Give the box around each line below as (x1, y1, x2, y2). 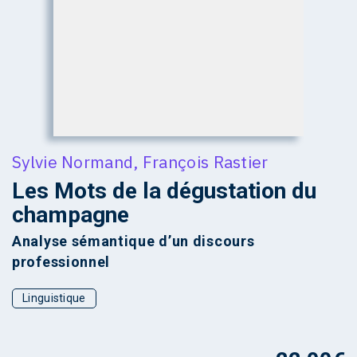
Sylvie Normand (12, 151, 134, 174)
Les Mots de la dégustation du (12, 178, 316, 205)
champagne (12, 202, 129, 229)
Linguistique (22, 292, 86, 305)
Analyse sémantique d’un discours (12, 233, 255, 250)
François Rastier (142, 151, 269, 174)
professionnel (12, 253, 111, 271)
